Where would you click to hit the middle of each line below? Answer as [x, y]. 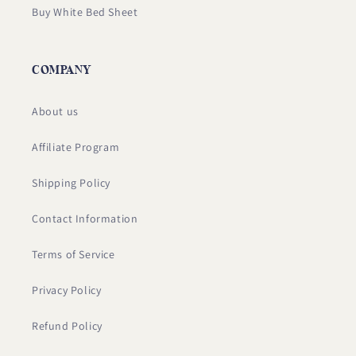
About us [55, 112]
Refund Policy [67, 326]
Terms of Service [74, 255]
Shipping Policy [71, 183]
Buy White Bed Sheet [85, 12]
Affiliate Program [76, 147]
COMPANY [62, 70]
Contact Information [85, 219]
